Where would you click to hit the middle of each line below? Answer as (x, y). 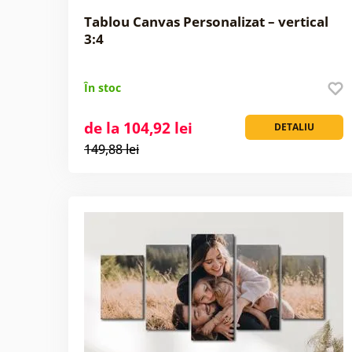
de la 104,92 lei (138, 128)
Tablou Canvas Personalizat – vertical (206, 21)
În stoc (102, 87)
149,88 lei (111, 149)
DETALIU (294, 126)
